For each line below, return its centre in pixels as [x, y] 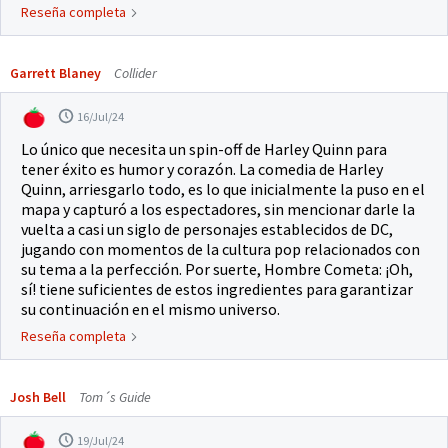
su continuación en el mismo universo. [150, 309]
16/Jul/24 [100, 116]
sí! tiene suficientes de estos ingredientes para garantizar [217, 289]
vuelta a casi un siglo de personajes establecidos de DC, [207, 229]
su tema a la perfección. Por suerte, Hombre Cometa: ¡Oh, [217, 269]
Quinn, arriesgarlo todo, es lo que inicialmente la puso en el [223, 189]
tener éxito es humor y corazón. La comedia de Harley [202, 169]
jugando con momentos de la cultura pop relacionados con [220, 249]
